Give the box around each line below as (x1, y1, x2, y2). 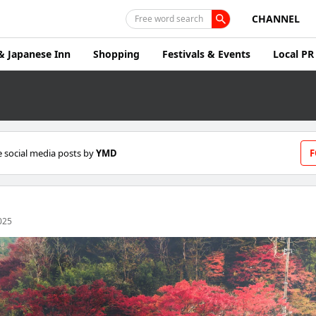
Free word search (135, 13, 203, 25)
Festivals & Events (162, 47, 250, 61)
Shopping (93, 47, 140, 61)
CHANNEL (252, 11, 300, 25)
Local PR (273, 47, 314, 61)
